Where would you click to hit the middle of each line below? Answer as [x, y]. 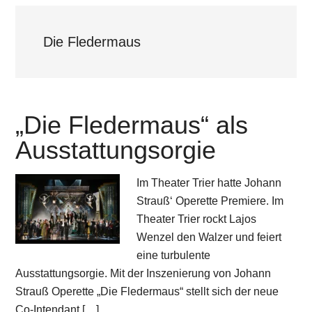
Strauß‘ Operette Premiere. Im [210, 201]
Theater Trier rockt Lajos [197, 219]
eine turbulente [174, 255]
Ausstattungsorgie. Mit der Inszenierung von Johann [143, 273]
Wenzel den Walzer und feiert [209, 237]
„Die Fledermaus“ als [132, 125]
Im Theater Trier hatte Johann [209, 182]
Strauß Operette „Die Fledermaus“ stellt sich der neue [147, 291]
